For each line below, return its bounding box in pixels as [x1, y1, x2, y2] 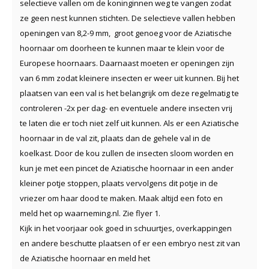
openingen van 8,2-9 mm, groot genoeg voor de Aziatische [20, 27, 232, 38]
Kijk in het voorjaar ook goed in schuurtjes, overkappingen [20, 222, 232, 234]
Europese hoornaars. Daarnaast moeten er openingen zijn [20, 57, 234, 68]
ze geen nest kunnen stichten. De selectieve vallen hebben [20, 12, 235, 23]
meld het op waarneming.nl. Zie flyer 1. [20, 207, 160, 219]
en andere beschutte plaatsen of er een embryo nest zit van [20, 237, 240, 249]
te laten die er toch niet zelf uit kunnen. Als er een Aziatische [20, 117, 239, 128]
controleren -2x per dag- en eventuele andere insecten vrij [20, 102, 232, 113]
